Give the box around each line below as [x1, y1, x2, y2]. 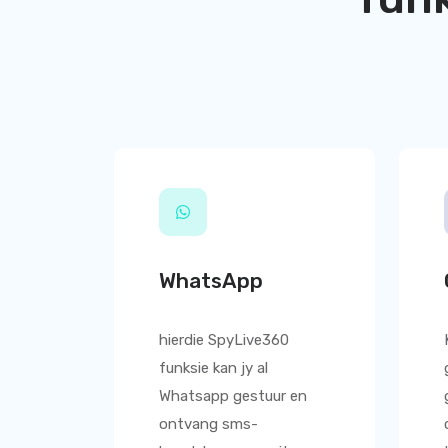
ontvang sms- [159, 415, 258, 433]
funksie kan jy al [159, 359, 268, 377]
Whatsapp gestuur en [159, 387, 307, 405]
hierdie [159, 331, 208, 349]
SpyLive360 [208, 331, 289, 349]
